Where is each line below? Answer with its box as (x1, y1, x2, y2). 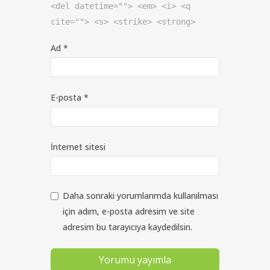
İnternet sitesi (51, 140, 105, 152)
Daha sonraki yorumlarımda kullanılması (63, 189, 218, 201)
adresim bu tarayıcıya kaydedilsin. (63, 221, 192, 233)
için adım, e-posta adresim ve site (63, 205, 195, 217)
